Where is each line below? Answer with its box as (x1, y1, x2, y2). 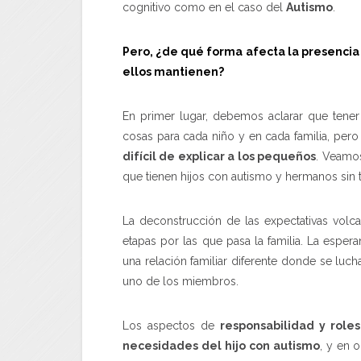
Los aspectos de (122, 318, 220, 332)
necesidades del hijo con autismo (122, 338, 320, 352)
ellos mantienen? (122, 64, 224, 78)
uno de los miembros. (122, 274, 239, 288)
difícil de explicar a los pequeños (122, 149, 317, 163)
